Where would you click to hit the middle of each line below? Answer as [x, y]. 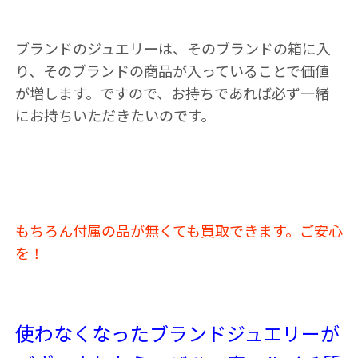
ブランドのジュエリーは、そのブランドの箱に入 [173, 48]
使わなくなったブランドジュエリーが [177, 333]
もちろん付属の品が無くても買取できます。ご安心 [179, 230]
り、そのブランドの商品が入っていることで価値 [172, 70]
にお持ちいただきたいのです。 [115, 115]
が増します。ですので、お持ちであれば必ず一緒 [172, 93]
